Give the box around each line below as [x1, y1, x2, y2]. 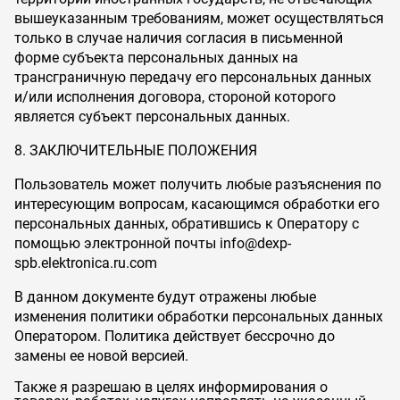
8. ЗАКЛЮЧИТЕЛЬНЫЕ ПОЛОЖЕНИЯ [14, 142, 257, 159]
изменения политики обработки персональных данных [14, 308, 383, 325]
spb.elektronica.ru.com [14, 254, 157, 271]
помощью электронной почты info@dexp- [14, 235, 291, 252]
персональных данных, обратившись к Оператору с [14, 215, 359, 232]
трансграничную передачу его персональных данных [14, 69, 371, 86]
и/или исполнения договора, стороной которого [14, 88, 336, 105]
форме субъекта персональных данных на [14, 49, 298, 66]
